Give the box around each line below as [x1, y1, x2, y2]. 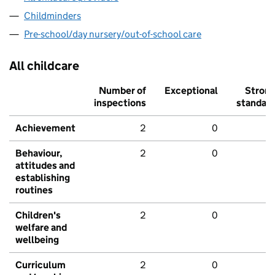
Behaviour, [15, 147, 63, 160]
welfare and [15, 222, 67, 234]
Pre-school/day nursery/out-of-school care [24, 28, 201, 41]
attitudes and [15, 160, 75, 172]
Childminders [24, 10, 81, 22]
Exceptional [165, 85, 218, 97]
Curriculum [15, 259, 66, 271]
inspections [94, 97, 146, 109]
